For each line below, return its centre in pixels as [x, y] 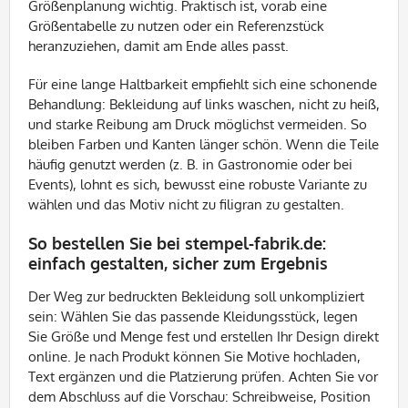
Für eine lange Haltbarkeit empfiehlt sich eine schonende [203, 84]
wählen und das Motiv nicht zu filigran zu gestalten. [186, 204]
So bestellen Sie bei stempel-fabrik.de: [177, 243]
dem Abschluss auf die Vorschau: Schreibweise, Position [199, 397]
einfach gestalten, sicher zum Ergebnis [178, 263]
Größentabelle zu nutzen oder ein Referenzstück [176, 26]
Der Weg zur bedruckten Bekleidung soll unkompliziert [196, 296]
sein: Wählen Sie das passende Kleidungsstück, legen [193, 316]
